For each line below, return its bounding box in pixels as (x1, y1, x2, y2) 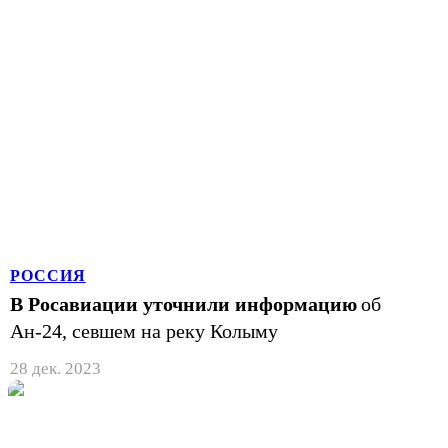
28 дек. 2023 (10, 358, 101, 378)
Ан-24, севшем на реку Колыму (10, 319, 278, 342)
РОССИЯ (10, 266, 86, 284)
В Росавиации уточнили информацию (10, 292, 357, 315)
